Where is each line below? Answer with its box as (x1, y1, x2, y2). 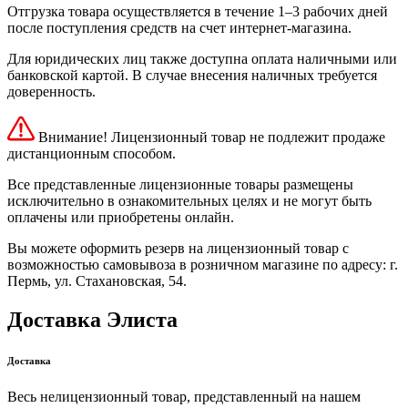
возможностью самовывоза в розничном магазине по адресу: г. (7, 257, 398, 272)
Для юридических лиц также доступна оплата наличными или (7, 51, 397, 66)
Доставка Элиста (7, 307, 178, 331)
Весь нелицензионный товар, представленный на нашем (7, 388, 361, 404)
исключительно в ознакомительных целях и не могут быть (7, 193, 372, 209)
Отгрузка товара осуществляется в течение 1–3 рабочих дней (7, 4, 388, 19)
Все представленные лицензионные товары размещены (7, 177, 353, 192)
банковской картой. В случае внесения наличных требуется (7, 67, 377, 83)
